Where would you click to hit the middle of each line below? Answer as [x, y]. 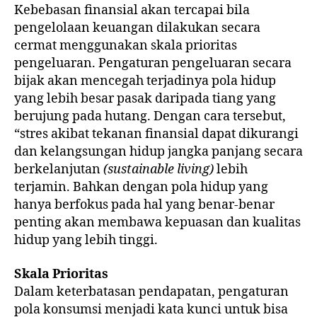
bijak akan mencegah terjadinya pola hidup [145, 81]
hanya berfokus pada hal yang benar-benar [144, 205]
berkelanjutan [59, 170]
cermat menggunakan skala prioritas [126, 46]
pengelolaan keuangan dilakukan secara [137, 28]
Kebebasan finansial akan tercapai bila [132, 11]
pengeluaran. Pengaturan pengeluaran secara [153, 64]
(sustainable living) [158, 170]
